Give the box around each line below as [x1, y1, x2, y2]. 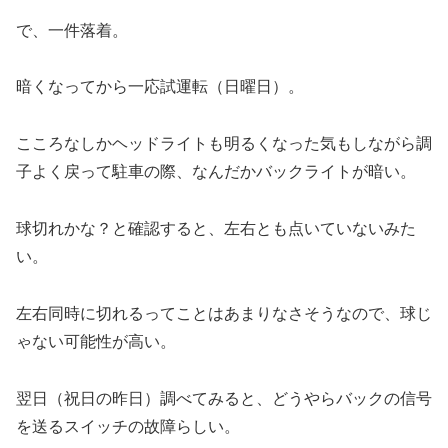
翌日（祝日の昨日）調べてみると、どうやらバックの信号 [16, 389, 432, 407]
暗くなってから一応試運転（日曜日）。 [16, 78, 304, 96]
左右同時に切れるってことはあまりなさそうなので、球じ [16, 304, 432, 322]
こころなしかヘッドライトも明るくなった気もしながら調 [16, 135, 432, 153]
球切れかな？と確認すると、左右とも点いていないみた [16, 220, 416, 238]
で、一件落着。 [16, 21, 128, 39]
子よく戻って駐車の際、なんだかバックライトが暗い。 [16, 163, 416, 181]
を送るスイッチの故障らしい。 [16, 417, 240, 435]
